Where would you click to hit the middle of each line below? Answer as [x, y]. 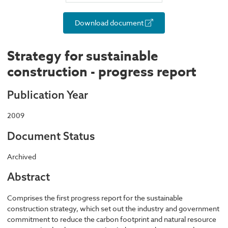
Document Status [51, 136]
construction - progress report [102, 72]
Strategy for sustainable [83, 56]
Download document [110, 23]
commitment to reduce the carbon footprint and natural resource [112, 219]
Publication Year [48, 94]
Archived [22, 156]
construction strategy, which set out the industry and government [113, 208]
